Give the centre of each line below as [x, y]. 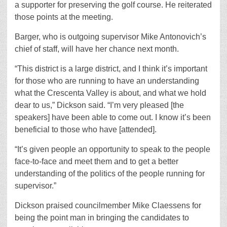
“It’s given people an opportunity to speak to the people [112, 149]
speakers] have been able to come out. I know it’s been [113, 117]
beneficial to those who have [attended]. [86, 129]
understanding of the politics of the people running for [110, 174]
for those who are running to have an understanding [107, 81]
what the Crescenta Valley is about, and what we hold [110, 93]
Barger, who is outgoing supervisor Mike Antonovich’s [110, 37]
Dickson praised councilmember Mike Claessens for [108, 205]
